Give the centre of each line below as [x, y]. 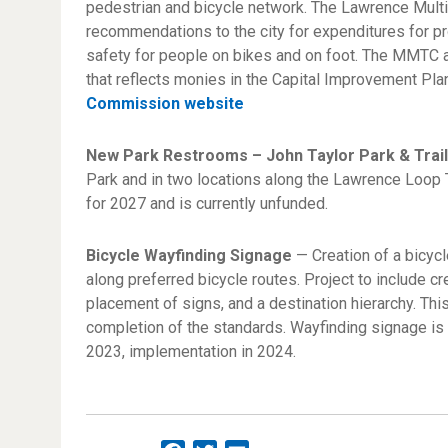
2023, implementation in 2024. [191, 351]
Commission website [165, 103]
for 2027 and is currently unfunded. [207, 203]
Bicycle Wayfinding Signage [189, 255]
